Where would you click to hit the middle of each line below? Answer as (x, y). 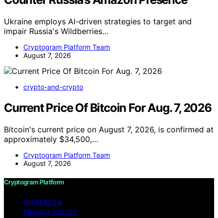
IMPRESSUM (43, 202)
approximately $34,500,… (51, 139)
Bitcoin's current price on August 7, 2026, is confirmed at (109, 129)
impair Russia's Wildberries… (56, 31)
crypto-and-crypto (53, 87)
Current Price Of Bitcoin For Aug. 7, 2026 (108, 108)
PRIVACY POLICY (50, 212)
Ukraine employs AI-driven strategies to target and (98, 21)
